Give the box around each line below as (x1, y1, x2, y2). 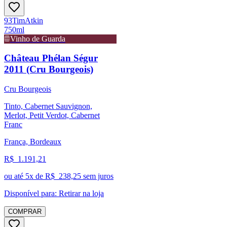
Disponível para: (4, 189, 57, 198)
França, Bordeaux (4, 137, 61, 146)
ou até (4, 172, 25, 181)
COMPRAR (8, 208, 42, 216)
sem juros (81, 172, 113, 181)
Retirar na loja (59, 189, 104, 198)
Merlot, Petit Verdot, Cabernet (4, 111, 100, 120)
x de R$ (29, 172, 55, 181)
